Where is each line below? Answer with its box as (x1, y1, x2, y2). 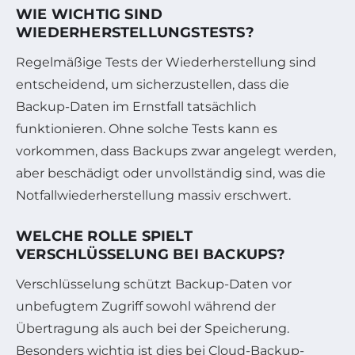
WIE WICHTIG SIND (16, 5, 163, 23)
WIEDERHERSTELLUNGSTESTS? (16, 23, 254, 41)
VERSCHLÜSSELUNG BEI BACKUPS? (16, 245, 286, 263)
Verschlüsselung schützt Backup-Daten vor (16, 276, 292, 292)
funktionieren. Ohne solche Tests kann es (16, 120, 277, 136)
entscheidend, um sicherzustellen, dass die (16, 76, 289, 92)
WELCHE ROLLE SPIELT (16, 227, 193, 245)
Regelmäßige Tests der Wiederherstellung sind (16, 54, 316, 70)
